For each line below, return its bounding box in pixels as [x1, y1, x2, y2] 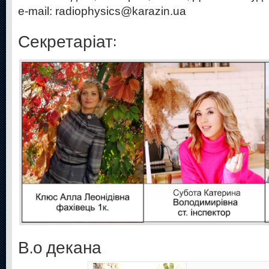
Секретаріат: [18, 31, 116, 52]
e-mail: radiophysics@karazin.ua [18, 5, 186, 17]
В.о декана [18, 237, 101, 259]
